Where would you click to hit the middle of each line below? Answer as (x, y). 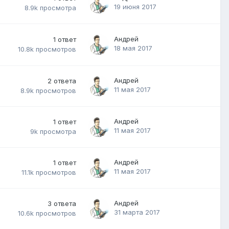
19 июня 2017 (135, 6)
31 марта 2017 (137, 212)
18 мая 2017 (133, 48)
